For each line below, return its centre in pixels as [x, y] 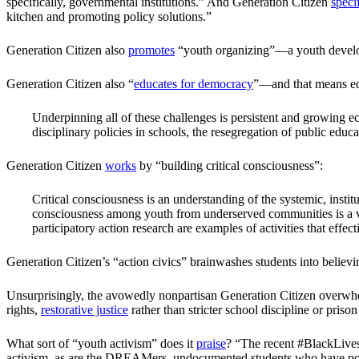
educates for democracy [194, 84]
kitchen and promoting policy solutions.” [111, 17]
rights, [24, 310]
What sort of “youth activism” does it [101, 344]
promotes [151, 50]
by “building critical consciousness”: [230, 166]
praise [211, 344]
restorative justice [85, 310]
